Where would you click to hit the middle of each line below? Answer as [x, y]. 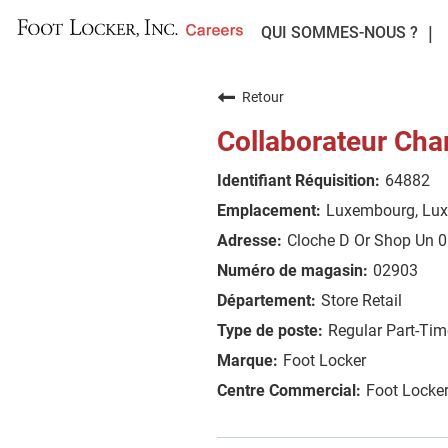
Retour [263, 97]
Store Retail [361, 300]
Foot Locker [324, 360]
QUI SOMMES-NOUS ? [339, 32]
